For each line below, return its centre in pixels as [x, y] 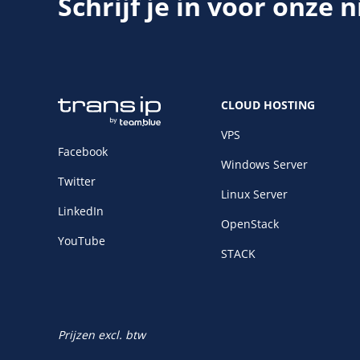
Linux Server [254, 194]
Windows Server [264, 164]
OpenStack [250, 224]
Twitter [77, 181]
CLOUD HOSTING [268, 105]
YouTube [82, 240]
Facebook [83, 151]
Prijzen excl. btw [102, 335]
